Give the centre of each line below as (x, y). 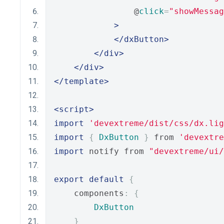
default (106, 179)
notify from (116, 151)
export (69, 179)
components (89, 193)
